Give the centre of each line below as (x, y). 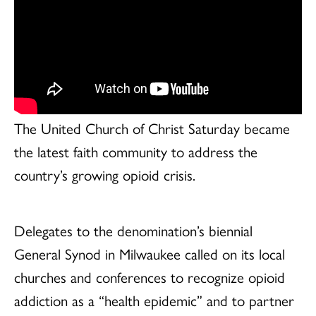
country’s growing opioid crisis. (105, 174)
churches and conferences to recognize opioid (150, 276)
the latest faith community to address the (136, 151)
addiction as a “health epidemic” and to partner (154, 299)
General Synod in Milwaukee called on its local (150, 253)
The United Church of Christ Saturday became (152, 127)
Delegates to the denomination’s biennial (133, 230)
